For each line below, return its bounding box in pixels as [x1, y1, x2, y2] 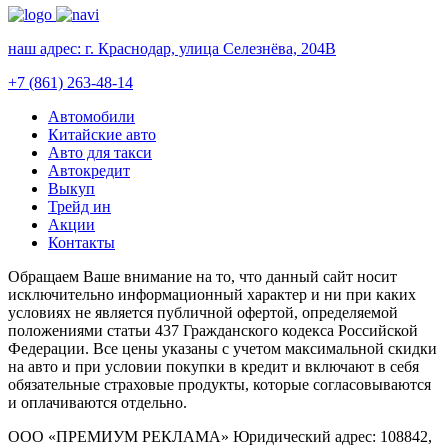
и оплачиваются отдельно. [8, 393, 187, 411]
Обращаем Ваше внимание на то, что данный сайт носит [8, 267, 397, 285]
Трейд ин [48, 197, 111, 215]
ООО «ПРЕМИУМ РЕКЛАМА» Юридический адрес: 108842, [8, 427, 432, 445]
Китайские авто [48, 125, 156, 143]
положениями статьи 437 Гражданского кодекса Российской [8, 321, 418, 339]
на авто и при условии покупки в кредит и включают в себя [8, 357, 419, 375]
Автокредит [48, 161, 130, 179]
